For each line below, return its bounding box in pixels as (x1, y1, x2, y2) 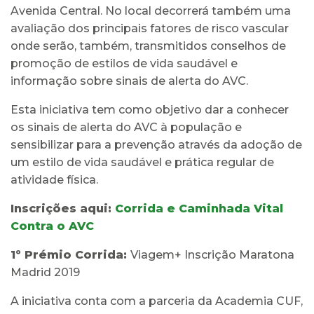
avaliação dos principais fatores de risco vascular (11, 21, 289, 35)
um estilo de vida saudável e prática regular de (11, 155, 274, 169)
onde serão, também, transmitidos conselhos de (11, 39, 286, 53)
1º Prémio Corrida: (11, 247, 130, 261)
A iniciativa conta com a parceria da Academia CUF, (11, 294, 303, 308)
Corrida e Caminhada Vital (115, 201, 283, 215)
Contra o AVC (11, 219, 94, 233)
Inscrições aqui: (11, 201, 111, 215)
